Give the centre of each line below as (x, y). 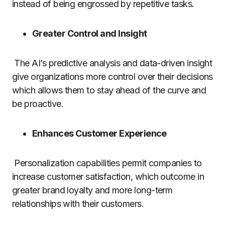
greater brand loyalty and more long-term (92, 190)
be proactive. (38, 103)
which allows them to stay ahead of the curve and (109, 90)
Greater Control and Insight (90, 33)
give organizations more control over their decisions (113, 76)
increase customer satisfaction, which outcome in (108, 176)
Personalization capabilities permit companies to (107, 163)
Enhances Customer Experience (99, 133)
